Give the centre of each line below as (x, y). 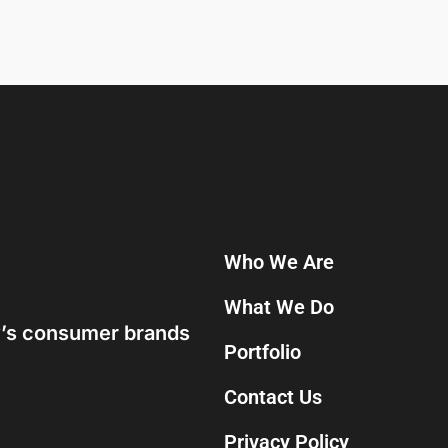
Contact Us (273, 397)
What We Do (279, 307)
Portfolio (262, 352)
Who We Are (279, 262)
